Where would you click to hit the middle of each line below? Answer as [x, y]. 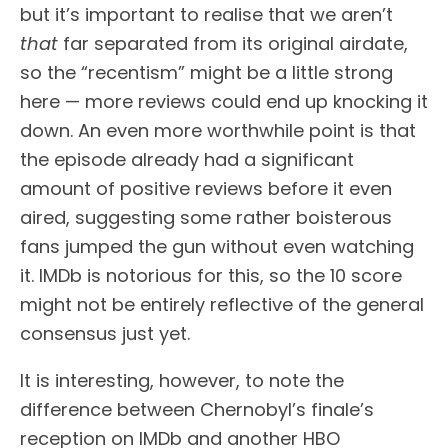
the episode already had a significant [187, 159]
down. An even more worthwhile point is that [218, 130]
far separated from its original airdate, [233, 43]
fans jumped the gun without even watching [217, 246]
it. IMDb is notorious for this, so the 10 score [211, 275]
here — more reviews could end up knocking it [224, 101]
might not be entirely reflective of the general [222, 304]
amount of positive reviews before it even [206, 188]
